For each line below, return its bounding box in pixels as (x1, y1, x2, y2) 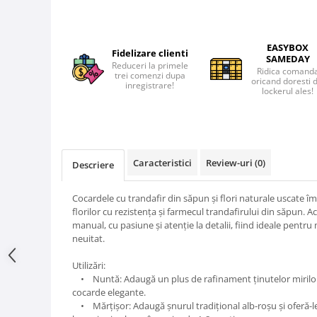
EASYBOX (267, 41, 309, 54)
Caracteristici (133, 156, 192, 169)
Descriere (72, 158, 114, 171)
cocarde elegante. (72, 286, 146, 299)
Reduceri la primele (111, 59, 188, 71)
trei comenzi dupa (114, 69, 185, 81)
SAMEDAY (265, 52, 310, 65)
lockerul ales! (262, 85, 314, 97)
